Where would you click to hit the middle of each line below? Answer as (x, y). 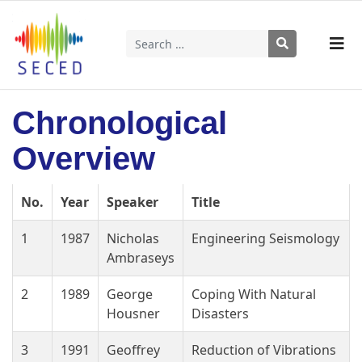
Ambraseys (141, 258)
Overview (84, 158)
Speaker (133, 202)
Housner (133, 314)
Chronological (120, 123)
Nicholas (133, 238)
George (130, 294)
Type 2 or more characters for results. (242, 66)
